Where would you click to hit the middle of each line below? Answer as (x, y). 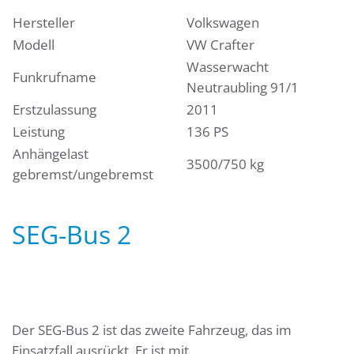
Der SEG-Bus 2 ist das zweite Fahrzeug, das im (152, 330)
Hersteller (44, 22)
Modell (34, 44)
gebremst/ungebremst (83, 174)
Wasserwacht (228, 66)
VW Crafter (220, 44)
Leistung (39, 131)
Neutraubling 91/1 (243, 87)
